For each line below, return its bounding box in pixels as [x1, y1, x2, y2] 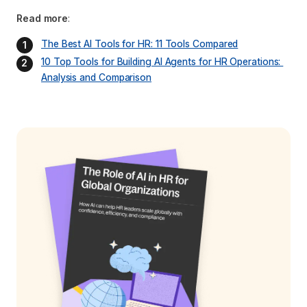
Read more [16, 12, 69, 24]
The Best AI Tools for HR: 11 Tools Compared [41, 37, 238, 49]
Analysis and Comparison [41, 71, 152, 84]
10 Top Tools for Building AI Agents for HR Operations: [41, 56, 284, 68]
